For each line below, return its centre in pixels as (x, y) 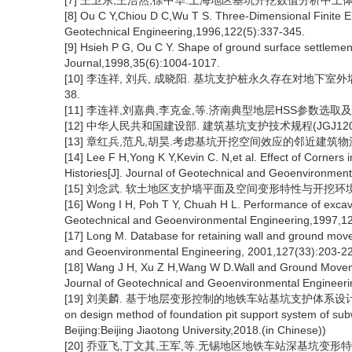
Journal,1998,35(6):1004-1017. (142, 63)
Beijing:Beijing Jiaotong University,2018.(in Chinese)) (195, 330)
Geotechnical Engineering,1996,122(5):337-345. (185, 31)
